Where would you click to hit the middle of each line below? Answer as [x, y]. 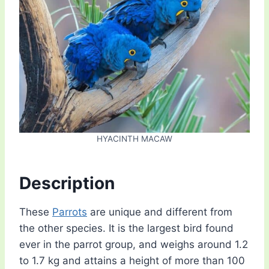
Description [67, 183]
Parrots [70, 212]
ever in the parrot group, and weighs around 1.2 [134, 245]
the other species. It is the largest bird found [126, 228]
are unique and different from [160, 212]
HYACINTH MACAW [134, 139]
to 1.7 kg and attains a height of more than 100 [132, 261]
